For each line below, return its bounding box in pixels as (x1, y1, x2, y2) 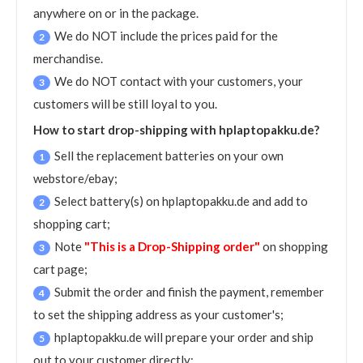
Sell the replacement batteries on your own (54, 148, 284, 163)
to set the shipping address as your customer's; (33, 307, 284, 322)
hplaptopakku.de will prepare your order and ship (54, 330, 314, 344)
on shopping (260, 239, 328, 254)
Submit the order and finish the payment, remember (54, 284, 324, 299)
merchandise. (33, 51, 103, 66)
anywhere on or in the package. (33, 6, 199, 20)
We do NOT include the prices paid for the (54, 28, 278, 43)
